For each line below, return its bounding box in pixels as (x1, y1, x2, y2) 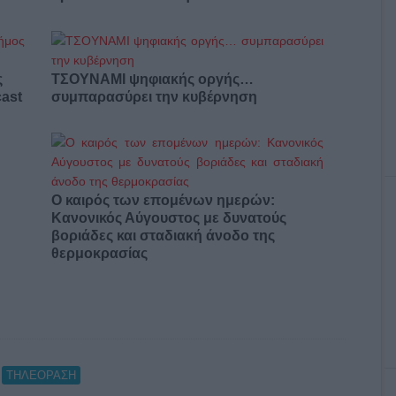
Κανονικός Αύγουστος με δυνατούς (50, 209, 286, 225)
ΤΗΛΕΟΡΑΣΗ (6, 368, 76, 382)
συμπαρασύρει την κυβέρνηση (50, 88, 257, 104)
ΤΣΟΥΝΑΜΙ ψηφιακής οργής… (50, 71, 254, 87)
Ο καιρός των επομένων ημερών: (50, 192, 275, 208)
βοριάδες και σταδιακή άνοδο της (50, 227, 275, 243)
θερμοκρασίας (50, 245, 148, 261)
